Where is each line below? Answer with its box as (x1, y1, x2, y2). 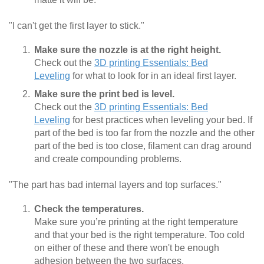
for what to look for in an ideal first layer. (70, 70, 236, 81)
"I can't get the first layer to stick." (9, 20, 144, 31)
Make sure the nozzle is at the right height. (34, 44, 221, 55)
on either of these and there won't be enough (34, 242, 219, 253)
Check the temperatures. (34, 203, 146, 214)
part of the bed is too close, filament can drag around (34, 140, 252, 151)
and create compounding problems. (34, 153, 181, 164)
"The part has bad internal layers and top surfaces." (9, 179, 222, 190)
